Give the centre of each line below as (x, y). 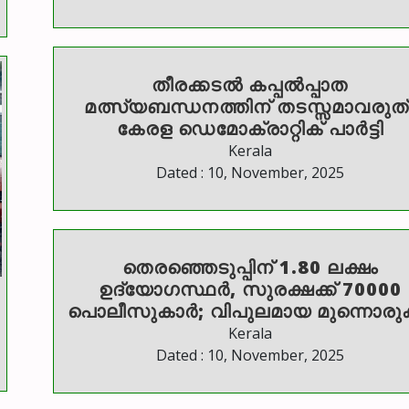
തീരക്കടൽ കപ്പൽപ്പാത (250, 85)
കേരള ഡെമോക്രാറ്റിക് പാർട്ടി (250, 129)
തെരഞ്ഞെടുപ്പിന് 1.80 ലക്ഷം (250, 267)
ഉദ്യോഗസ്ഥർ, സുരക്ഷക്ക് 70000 (250, 289)
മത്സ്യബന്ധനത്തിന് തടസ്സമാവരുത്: (180, 107)
